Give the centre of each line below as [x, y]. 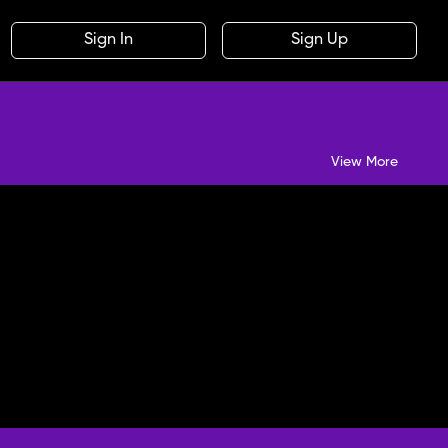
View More [364, 162]
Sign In [108, 40]
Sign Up [319, 40]
